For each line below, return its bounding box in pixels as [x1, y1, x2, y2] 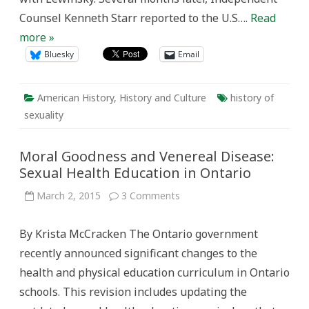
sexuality [24, 108, 63, 121]
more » [19, 30, 54, 45]
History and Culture [119, 91, 206, 104]
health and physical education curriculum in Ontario [19, 265, 290, 280]
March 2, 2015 [37, 189, 101, 202]
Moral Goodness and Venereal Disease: [19, 147, 275, 166]
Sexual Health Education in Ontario [19, 163, 251, 182]
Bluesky [44, 48, 74, 60]
